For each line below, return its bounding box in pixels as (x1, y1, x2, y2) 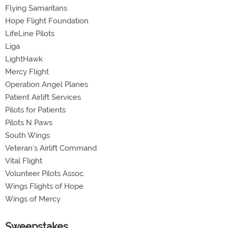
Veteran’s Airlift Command (5, 144, 97, 153)
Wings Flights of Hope (5, 182, 83, 191)
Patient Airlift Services (5, 93, 81, 102)
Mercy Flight (5, 67, 49, 77)
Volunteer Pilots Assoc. (5, 169, 85, 179)
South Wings (5, 131, 50, 140)
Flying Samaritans (5, 4, 67, 13)
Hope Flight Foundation (5, 16, 89, 26)
